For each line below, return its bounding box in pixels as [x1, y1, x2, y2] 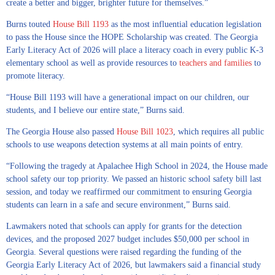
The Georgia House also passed [6, 127, 117, 137]
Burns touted [6, 20, 53, 29]
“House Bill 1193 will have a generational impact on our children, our [6, 93, 249, 103]
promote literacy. [6, 71, 65, 81]
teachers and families [179, 58, 252, 68]
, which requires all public [173, 127, 264, 137]
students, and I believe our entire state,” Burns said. [6, 106, 185, 115]
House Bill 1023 [117, 127, 173, 137]
